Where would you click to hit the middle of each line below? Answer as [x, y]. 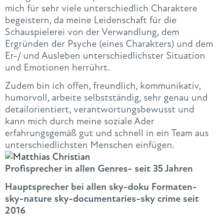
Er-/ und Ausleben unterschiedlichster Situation [105, 55]
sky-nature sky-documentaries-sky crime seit [102, 199]
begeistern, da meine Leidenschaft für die [91, 20]
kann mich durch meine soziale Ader [80, 121]
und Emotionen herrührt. [57, 67]
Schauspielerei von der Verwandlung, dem [92, 32]
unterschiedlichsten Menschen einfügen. [90, 145]
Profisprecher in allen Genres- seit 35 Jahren [99, 169]
